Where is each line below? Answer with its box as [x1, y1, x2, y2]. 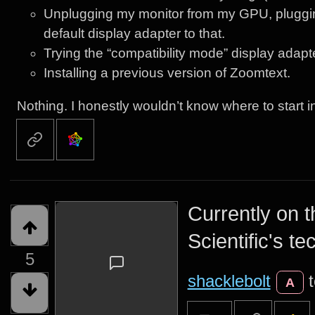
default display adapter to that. [44, 25, 226, 41]
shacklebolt [187, 271, 271, 290]
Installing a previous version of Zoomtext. [44, 65, 291, 80]
